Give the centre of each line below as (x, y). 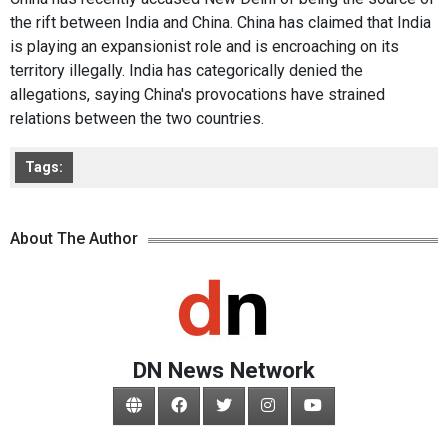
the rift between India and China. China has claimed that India (220, 22)
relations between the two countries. (137, 118)
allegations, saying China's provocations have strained (197, 94)
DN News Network (224, 369)
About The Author (74, 238)
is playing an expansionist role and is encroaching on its (204, 46)
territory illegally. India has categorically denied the (186, 70)
